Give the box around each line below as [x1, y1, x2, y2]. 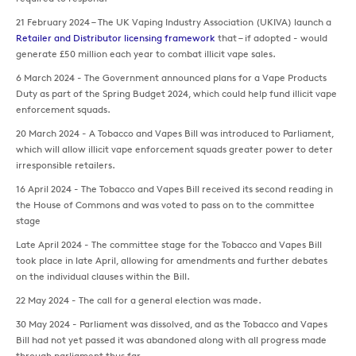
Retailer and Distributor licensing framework [16, 32, 215, 44]
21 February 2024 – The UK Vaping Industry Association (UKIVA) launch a [16, 16, 331, 29]
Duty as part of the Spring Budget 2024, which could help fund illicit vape [16, 87, 337, 100]
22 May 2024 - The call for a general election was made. [16, 294, 261, 307]
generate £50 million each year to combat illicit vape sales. [16, 48, 276, 60]
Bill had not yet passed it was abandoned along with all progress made [16, 334, 327, 346]
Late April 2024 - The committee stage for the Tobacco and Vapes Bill [16, 238, 322, 251]
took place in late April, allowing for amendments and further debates [16, 254, 327, 267]
